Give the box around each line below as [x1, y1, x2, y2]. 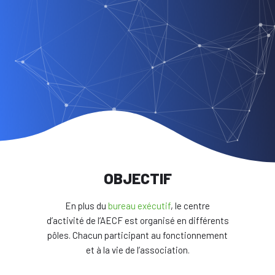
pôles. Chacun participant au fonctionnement [47, 230, 228, 241]
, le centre [171, 200, 210, 211]
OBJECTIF [103, 169, 172, 187]
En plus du [65, 200, 108, 211]
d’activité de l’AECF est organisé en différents [46, 215, 229, 226]
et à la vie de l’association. [85, 244, 190, 255]
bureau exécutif [108, 200, 171, 211]
